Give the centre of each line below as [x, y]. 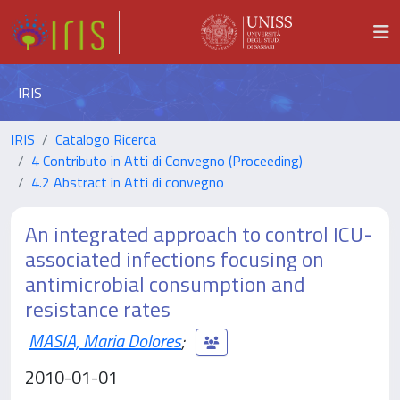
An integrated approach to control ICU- [199, 234]
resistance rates [98, 309]
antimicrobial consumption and [165, 284]
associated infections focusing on [175, 259]
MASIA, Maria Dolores [105, 340]
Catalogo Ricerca [106, 139]
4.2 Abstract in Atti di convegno [128, 182]
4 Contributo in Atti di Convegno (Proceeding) [167, 161]
